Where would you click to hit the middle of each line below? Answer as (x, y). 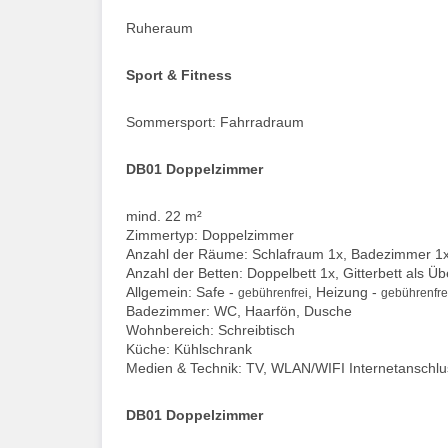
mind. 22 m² (164, 215)
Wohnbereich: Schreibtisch (210, 329)
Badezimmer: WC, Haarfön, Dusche (239, 310)
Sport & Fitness (179, 74)
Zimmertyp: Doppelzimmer (210, 234)
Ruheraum (159, 27)
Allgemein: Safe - (182, 291)
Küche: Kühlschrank (189, 348)
